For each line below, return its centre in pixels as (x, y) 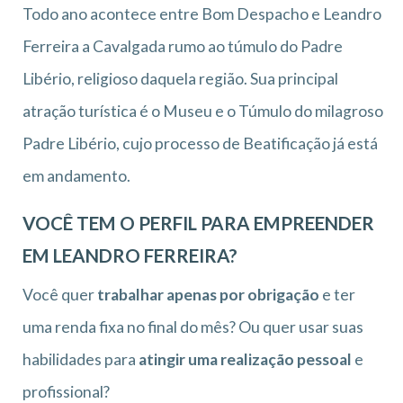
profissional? (66, 391)
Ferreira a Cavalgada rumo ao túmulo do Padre (183, 46)
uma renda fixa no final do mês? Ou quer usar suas (193, 327)
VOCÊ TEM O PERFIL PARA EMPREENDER (198, 223)
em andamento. (76, 175)
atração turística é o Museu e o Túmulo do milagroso (203, 111)
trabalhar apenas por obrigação (208, 294)
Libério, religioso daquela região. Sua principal (180, 78)
